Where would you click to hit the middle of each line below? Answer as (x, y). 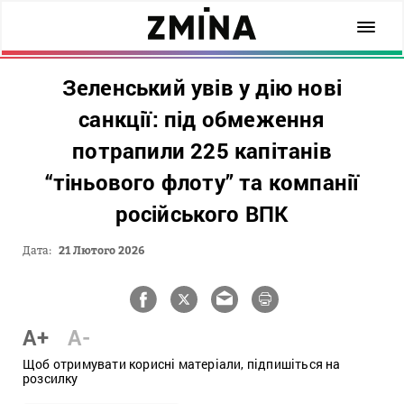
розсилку (50, 378)
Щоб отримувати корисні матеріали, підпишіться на (182, 364)
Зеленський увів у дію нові (202, 87)
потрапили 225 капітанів (202, 151)
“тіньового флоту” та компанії (202, 182)
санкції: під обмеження (202, 119)
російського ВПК (202, 214)
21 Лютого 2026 (101, 250)
